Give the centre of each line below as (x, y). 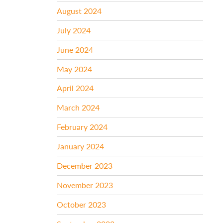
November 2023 (85, 185)
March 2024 (78, 108)
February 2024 (82, 127)
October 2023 (82, 205)
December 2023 (85, 166)
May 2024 (75, 69)
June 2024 (75, 49)
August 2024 (79, 10)
